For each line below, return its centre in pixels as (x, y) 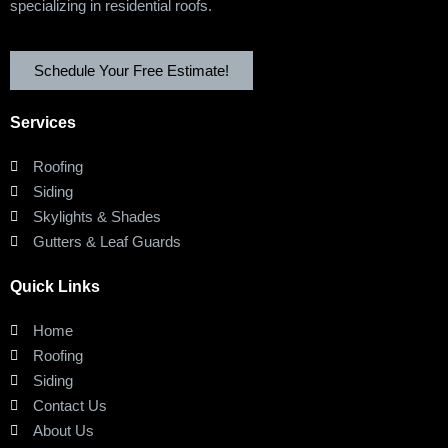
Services (43, 123)
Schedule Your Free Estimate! (131, 71)
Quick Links (55, 287)
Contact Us (69, 406)
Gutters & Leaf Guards (106, 242)
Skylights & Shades (96, 217)
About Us (63, 431)
